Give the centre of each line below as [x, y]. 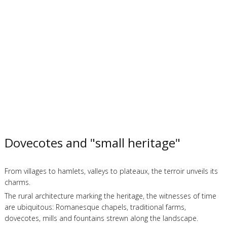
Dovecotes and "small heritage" [92, 143]
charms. [17, 182]
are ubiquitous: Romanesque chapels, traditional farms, [95, 207]
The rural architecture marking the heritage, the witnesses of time [110, 196]
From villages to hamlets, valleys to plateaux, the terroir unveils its [111, 171]
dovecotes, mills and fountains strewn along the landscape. [101, 218]
